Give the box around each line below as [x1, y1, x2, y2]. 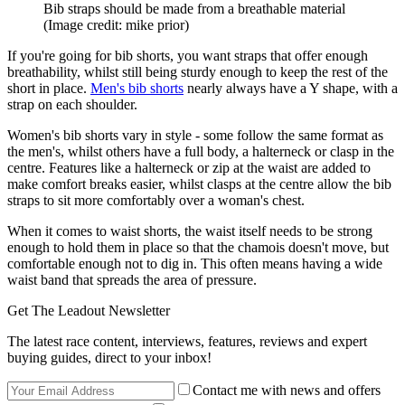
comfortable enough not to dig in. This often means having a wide [7, 256, 382, 272]
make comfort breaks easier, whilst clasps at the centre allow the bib [7, 176, 391, 193]
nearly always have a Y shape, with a [184, 80, 398, 97]
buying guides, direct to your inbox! [7, 350, 212, 366]
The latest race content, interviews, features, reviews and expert [7, 334, 367, 350]
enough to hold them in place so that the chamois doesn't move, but [7, 240, 389, 256]
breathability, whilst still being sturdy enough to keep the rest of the [7, 64, 388, 80]
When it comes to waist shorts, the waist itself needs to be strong [7, 223, 372, 240]
